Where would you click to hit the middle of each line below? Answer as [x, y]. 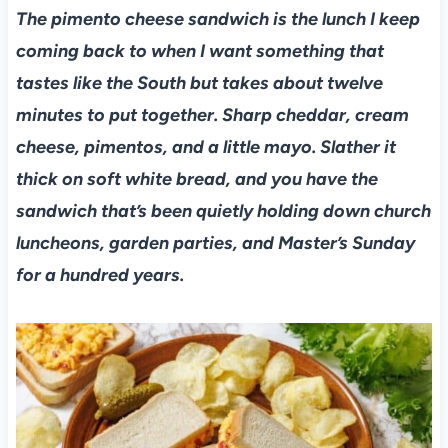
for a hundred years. [99, 275]
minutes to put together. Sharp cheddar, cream [212, 115]
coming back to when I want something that [199, 51]
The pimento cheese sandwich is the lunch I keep [217, 19]
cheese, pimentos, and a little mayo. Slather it [205, 147]
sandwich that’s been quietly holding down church [223, 211]
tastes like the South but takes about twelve [199, 83]
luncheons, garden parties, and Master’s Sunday [215, 243]
